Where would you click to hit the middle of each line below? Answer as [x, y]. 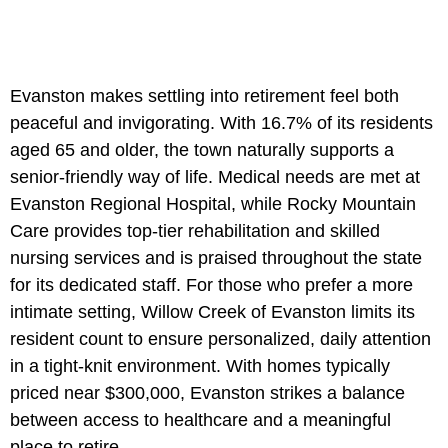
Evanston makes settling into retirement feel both [204, 95]
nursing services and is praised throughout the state [216, 257]
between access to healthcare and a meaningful [200, 419]
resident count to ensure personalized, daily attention [220, 338]
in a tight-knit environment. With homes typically [200, 365]
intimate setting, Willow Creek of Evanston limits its [212, 311]
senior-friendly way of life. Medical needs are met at [215, 176]
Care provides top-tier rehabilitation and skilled [195, 230]
